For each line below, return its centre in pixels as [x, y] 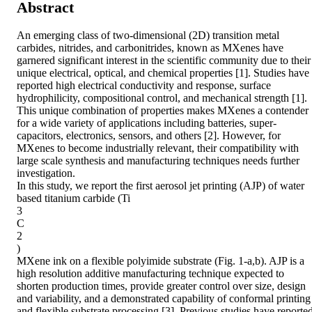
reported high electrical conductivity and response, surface [144, 86]
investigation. [46, 173]
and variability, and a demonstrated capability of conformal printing [164, 299]
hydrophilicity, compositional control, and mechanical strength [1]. [162, 98]
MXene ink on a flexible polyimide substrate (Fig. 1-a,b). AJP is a [161, 261]
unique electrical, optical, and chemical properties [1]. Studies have [163, 73]
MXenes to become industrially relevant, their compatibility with [158, 148]
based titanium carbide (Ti [73, 198]
